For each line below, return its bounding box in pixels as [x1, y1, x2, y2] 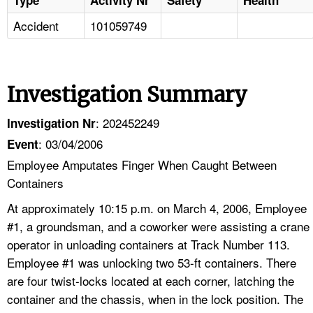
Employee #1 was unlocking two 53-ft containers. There [7, 253, 296, 271]
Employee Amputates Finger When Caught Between [7, 155, 277, 173]
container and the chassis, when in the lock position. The [7, 289, 303, 307]
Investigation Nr [7, 114, 96, 131]
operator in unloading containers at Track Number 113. [7, 235, 290, 253]
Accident [13, 16, 59, 34]
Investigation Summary [7, 80, 247, 108]
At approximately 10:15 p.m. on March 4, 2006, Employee [7, 198, 307, 217]
